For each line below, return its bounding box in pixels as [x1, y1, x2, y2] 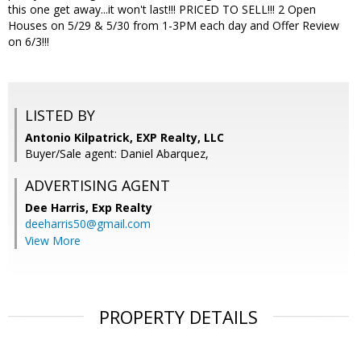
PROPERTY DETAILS [99, 305, 258, 330]
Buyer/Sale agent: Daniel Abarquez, [25, 146, 209, 162]
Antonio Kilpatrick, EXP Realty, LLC [25, 130, 224, 146]
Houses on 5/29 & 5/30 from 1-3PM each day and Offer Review [8, 18, 339, 34]
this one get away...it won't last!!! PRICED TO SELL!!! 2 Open [8, 2, 316, 18]
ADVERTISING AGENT [25, 176, 170, 196]
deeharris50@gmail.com [25, 216, 151, 232]
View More [25, 233, 81, 249]
